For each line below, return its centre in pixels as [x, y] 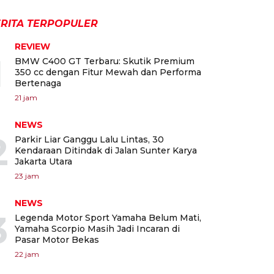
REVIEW [32, 47]
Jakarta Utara [43, 162]
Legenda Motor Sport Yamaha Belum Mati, [108, 218]
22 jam [27, 254]
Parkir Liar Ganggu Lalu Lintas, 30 [89, 140]
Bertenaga [38, 83]
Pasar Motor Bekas [57, 240]
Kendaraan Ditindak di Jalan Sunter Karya [106, 151]
